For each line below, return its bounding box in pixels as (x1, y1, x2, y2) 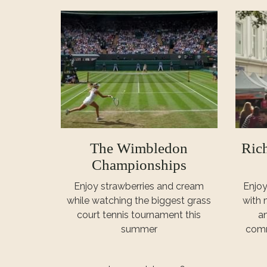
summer (120, 223, 157, 235)
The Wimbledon (90, 139, 188, 156)
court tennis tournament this (77, 209, 201, 221)
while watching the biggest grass (67, 194, 212, 206)
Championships (91, 156, 187, 173)
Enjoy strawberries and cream (74, 180, 204, 192)
